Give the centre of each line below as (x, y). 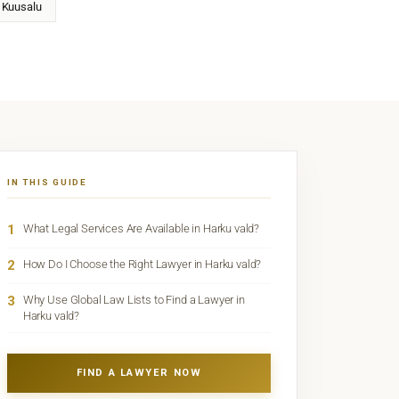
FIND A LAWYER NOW (139, 372)
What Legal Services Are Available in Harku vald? (141, 229)
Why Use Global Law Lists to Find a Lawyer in (134, 300)
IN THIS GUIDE (47, 183)
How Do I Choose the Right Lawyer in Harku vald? (142, 265)
